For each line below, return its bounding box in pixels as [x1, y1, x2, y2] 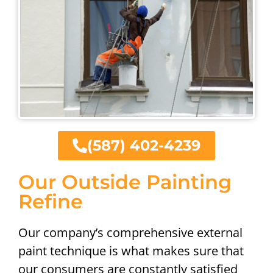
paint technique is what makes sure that [18, 243, 244, 260]
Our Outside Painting [18, 170, 232, 194]
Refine [18, 190, 83, 214]
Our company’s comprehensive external [18, 224, 243, 241]
